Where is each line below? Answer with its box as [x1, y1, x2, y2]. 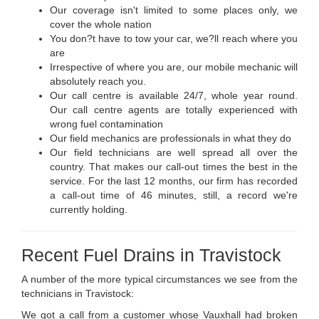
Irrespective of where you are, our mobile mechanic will [50, 61, 298, 73]
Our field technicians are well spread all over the [50, 146, 298, 158]
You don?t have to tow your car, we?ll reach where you [50, 32, 298, 44]
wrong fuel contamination [50, 117, 163, 130]
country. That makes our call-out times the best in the [50, 160, 298, 172]
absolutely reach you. [50, 75, 146, 87]
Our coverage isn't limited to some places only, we [50, 4, 298, 16]
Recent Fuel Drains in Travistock [21, 244, 281, 265]
